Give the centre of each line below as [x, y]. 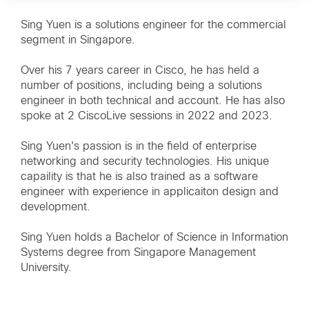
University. [46, 268]
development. [56, 207]
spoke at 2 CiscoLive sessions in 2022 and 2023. [147, 116]
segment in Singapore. [78, 40]
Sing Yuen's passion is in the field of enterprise [139, 146]
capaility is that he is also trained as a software [139, 177]
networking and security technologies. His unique [145, 161]
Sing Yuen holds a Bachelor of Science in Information [154, 237]
